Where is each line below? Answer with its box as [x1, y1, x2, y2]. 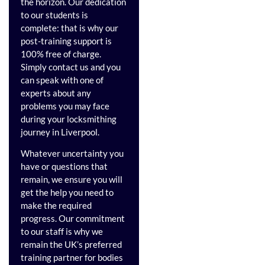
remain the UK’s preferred [21, 239, 122, 250]
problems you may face [21, 100, 109, 111]
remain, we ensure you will [21, 174, 122, 185]
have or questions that [21, 161, 108, 172]
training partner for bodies [21, 252, 123, 263]
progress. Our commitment [21, 213, 125, 224]
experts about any [21, 87, 91, 98]
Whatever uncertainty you [21, 148, 124, 159]
